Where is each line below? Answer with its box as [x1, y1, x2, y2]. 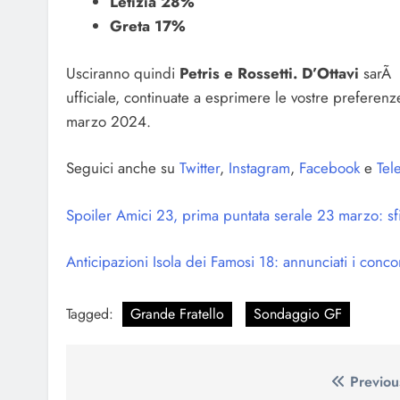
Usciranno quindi [66, 62, 179, 84]
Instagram [224, 157, 290, 179]
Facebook [295, 157, 360, 179]
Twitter [175, 157, 220, 179]
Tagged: [66, 303, 118, 324]
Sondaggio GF [254, 303, 342, 324]
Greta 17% [109, 15, 186, 37]
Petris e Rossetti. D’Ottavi [179, 62, 359, 84]
